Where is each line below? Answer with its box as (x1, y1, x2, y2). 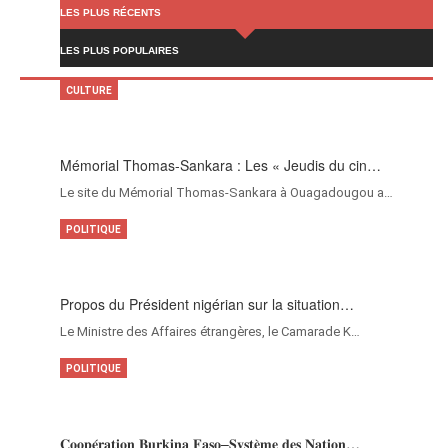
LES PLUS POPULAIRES (60, 45, 179, 57)
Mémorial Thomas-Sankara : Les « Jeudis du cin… (60, 155, 381, 176)
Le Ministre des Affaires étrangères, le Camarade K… (60, 324, 360, 340)
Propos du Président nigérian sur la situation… (60, 294, 354, 315)
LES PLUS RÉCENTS (60, 7, 161, 19)
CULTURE (66, 85, 112, 97)
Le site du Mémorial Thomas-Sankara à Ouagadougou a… (60, 185, 393, 201)
